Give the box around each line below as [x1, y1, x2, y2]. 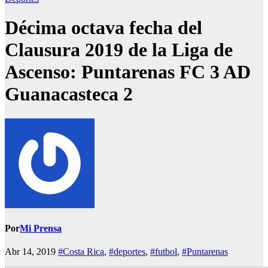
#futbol [150, 246, 177, 257]
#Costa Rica [58, 246, 104, 257]
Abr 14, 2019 [5, 246, 58, 257]
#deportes [109, 246, 145, 257]
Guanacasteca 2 [5, 83, 133, 105]
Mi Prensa [20, 223, 62, 234]
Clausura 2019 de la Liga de [5, 39, 233, 61]
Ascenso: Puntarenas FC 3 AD [5, 61, 251, 83]
